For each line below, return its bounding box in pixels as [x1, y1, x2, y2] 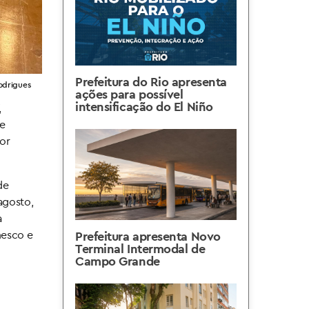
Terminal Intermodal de [75, 241, 206, 257]
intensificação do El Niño [75, 99, 213, 114]
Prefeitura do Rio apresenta [75, 74, 227, 90]
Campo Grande [75, 253, 160, 269]
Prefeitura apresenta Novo [75, 228, 221, 244]
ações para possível [75, 86, 183, 102]
